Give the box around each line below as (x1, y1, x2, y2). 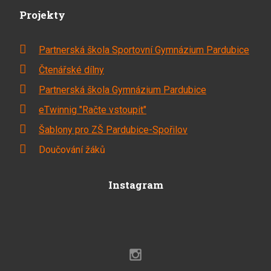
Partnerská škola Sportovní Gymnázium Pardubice (38, 44, 249, 56)
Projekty (19, 7, 65, 22)
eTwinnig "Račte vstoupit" (38, 103, 146, 116)
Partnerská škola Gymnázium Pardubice (38, 83, 206, 96)
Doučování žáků (38, 143, 105, 155)
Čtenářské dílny (38, 64, 104, 76)
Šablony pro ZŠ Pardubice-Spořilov (38, 123, 188, 135)
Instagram (108, 177, 163, 192)
